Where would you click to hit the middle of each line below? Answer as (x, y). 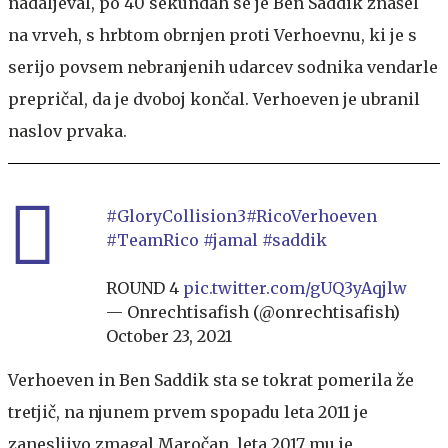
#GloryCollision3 (176, 215)
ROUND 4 (144, 287)
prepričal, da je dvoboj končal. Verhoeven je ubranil (214, 98)
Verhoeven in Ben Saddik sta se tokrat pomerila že (211, 379)
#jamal (230, 239)
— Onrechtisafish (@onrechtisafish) (253, 311)
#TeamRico (152, 239)
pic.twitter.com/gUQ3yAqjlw (295, 287)
